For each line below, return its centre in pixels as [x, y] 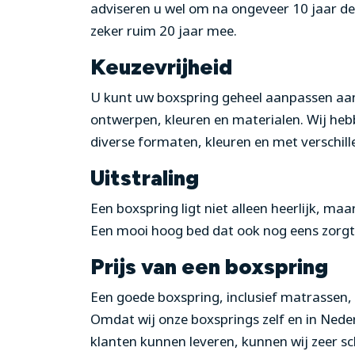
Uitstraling [145, 178]
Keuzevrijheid [161, 67]
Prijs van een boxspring [209, 267]
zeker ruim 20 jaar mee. [164, 31]
